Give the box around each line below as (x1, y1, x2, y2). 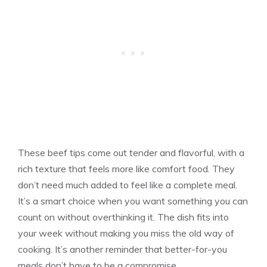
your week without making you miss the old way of (18, 226, 234, 239)
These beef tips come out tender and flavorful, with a (18, 146, 244, 159)
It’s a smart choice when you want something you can (18, 194, 248, 207)
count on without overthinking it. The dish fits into (18, 210, 229, 223)
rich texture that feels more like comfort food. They (18, 162, 235, 175)
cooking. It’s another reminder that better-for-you (18, 243, 227, 255)
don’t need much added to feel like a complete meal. (18, 178, 237, 191)
